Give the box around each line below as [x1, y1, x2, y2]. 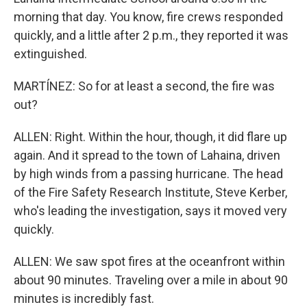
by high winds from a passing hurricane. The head [14, 167, 283, 181]
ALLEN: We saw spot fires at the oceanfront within [14, 254, 285, 269]
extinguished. [14, 47, 87, 61]
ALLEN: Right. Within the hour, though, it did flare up [14, 130, 287, 144]
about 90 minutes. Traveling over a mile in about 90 [14, 273, 288, 287]
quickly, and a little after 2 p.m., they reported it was [14, 28, 288, 42]
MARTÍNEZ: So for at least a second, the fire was [14, 79, 275, 93]
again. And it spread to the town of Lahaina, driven [14, 148, 280, 162]
